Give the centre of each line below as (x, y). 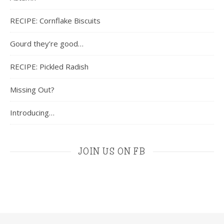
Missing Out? (32, 90)
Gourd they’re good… (47, 44)
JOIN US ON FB (112, 152)
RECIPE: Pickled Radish (49, 67)
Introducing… (32, 113)
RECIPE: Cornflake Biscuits (55, 21)
